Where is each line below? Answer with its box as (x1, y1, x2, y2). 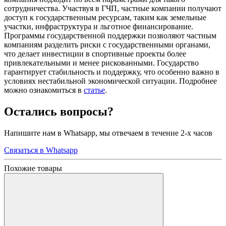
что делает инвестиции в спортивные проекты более (4, 49, 186, 58)
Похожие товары (4, 163, 62, 173)
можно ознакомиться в (4, 85, 84, 94)
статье (84, 85, 105, 94)
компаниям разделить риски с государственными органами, (4, 40, 210, 49)
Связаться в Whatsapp (4, 145, 78, 154)
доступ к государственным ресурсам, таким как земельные (4, 13, 206, 22)
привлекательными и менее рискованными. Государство (4, 58, 199, 67)
